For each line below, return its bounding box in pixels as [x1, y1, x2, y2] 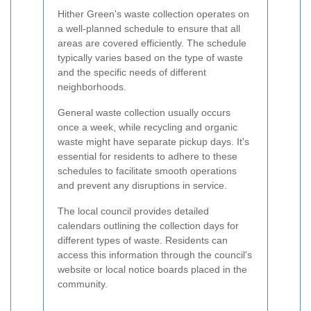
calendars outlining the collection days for [58, 220, 239, 232]
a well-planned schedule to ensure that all [58, 23, 240, 35]
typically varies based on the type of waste [58, 52, 243, 64]
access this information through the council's [58, 249, 252, 261]
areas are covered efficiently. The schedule [58, 37, 246, 49]
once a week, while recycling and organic [58, 121, 237, 133]
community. [58, 278, 108, 290]
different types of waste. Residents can [58, 235, 228, 246]
